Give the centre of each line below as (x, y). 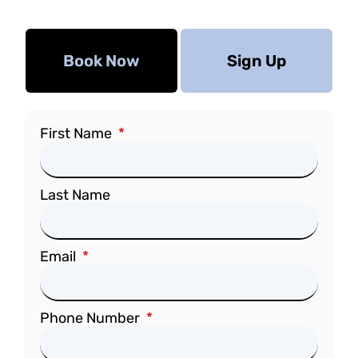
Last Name (75, 195)
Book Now (101, 60)
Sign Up (257, 60)
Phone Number (91, 318)
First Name (78, 133)
